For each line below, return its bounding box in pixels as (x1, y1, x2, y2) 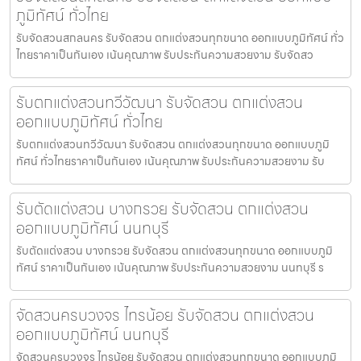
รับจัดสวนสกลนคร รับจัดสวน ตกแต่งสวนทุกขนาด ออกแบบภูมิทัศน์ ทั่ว (16, 28, 344, 47)
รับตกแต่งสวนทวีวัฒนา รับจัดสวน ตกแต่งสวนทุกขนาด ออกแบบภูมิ (16, 135, 330, 153)
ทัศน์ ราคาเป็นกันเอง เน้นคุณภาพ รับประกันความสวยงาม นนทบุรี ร (16, 258, 324, 276)
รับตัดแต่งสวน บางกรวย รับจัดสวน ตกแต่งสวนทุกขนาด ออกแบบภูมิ (16, 241, 333, 259)
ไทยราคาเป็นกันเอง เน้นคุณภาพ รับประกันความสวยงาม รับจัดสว (16, 45, 313, 64)
